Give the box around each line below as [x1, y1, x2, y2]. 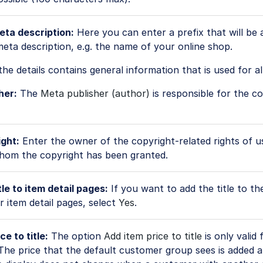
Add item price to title [104, 230, 202, 242]
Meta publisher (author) [41, 87, 150, 100]
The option [48, 230, 104, 242]
